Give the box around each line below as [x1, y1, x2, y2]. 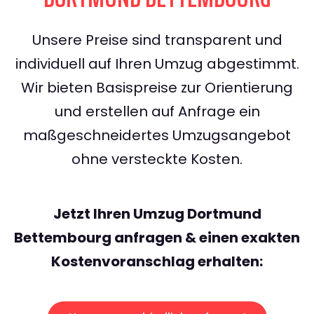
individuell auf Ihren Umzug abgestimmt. [15, 54, 299, 74]
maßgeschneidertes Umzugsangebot [23, 125, 291, 146]
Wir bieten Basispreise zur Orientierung [21, 78, 293, 98]
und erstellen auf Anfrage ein [54, 102, 260, 122]
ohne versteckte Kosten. [71, 149, 243, 170]
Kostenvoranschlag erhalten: [51, 252, 263, 272]
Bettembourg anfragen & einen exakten [14, 228, 300, 248]
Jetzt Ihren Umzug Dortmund [53, 204, 261, 224]
